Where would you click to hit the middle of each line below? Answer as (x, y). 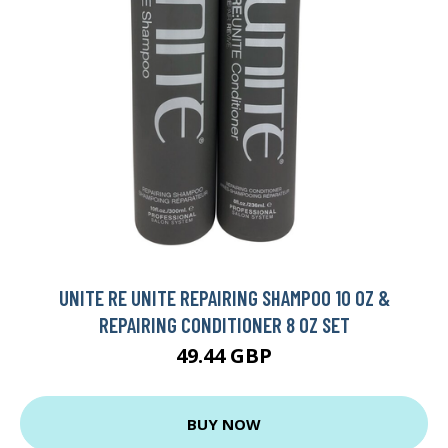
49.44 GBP (224, 355)
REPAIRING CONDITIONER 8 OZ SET (224, 324)
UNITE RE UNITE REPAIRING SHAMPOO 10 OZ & (224, 297)
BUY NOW (224, 423)
